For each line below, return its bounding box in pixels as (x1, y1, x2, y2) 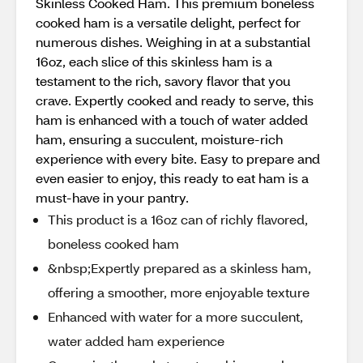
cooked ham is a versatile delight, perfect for (36, 14, 301, 31)
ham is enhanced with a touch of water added (36, 111, 308, 128)
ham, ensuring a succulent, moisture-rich (36, 130, 283, 147)
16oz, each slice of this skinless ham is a (36, 53, 272, 70)
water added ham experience (48, 332, 224, 349)
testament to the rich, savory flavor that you (36, 72, 291, 89)
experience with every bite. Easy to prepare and (36, 150, 320, 167)
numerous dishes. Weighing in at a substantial (36, 33, 310, 50)
